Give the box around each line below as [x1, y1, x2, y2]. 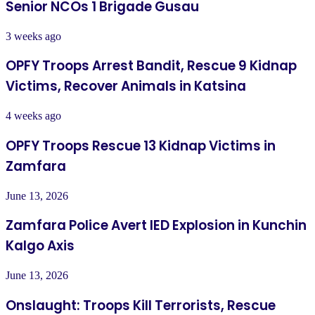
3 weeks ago [6, 30, 61, 42]
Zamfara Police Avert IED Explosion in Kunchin [6, 216, 307, 236]
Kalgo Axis [6, 236, 75, 256]
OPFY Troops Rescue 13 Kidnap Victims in [6, 136, 276, 155]
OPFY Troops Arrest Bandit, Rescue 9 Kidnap [6, 56, 297, 76]
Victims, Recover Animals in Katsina [6, 77, 246, 96]
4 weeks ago [6, 110, 61, 122]
